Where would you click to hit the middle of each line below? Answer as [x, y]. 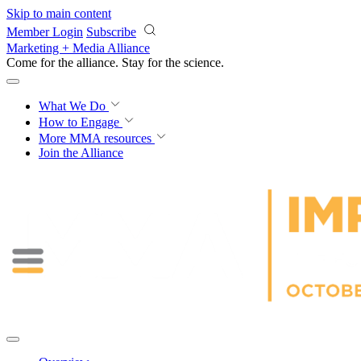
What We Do [74, 106]
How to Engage [81, 122]
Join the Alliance [81, 153]
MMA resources [109, 138]
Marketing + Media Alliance [78, 48]
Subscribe [111, 32]
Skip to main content [59, 13]
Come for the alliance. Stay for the [95, 62]
